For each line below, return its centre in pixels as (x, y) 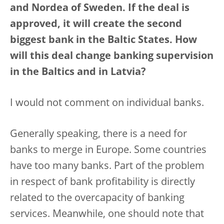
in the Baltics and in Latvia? (78, 72)
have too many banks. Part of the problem (107, 166)
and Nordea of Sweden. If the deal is (100, 8)
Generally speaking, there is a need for (98, 134)
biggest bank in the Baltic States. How (103, 40)
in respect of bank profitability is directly (102, 182)
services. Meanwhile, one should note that (107, 214)
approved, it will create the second (96, 24)
